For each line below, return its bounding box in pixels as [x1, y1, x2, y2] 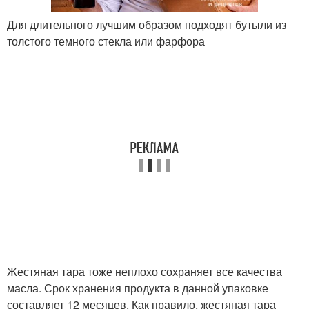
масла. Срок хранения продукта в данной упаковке [7, 280, 268, 297]
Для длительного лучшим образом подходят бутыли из [7, 17, 286, 33]
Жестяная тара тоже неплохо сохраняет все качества [7, 263, 282, 280]
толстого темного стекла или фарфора [7, 33, 205, 50]
